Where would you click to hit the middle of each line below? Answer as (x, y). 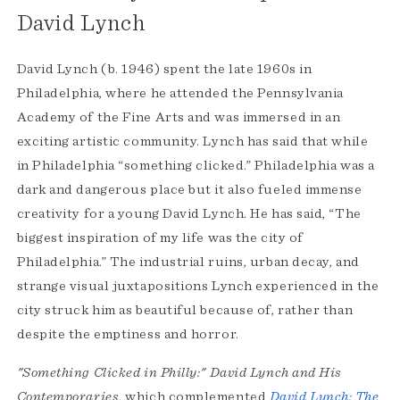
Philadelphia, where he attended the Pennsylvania (180, 93)
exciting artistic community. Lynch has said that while (192, 142)
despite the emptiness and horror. (128, 334)
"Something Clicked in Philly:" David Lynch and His (179, 373)
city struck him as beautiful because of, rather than (185, 310)
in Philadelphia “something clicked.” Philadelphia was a (196, 166)
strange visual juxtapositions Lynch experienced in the (198, 286)
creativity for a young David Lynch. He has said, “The (189, 214)
